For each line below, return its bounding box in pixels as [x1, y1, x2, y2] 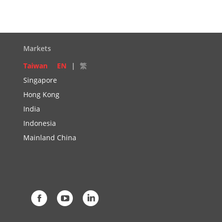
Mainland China [23, 133, 76, 142]
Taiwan [23, 61, 48, 70]
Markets [23, 44, 51, 53]
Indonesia [23, 118, 56, 128]
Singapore [23, 75, 57, 85]
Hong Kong [23, 90, 59, 99]
